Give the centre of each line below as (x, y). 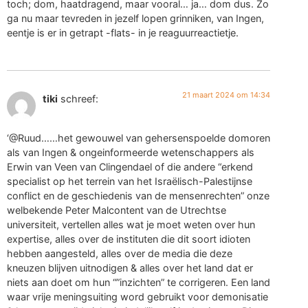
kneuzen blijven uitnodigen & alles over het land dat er (130, 267)
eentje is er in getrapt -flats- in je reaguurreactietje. (123, 32)
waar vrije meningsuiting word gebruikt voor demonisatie (137, 296)
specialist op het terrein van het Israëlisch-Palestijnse (130, 181)
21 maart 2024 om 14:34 (227, 95)
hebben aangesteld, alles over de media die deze (120, 253)
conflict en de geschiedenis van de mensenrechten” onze (138, 195)
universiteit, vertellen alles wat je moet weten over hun (131, 224)
